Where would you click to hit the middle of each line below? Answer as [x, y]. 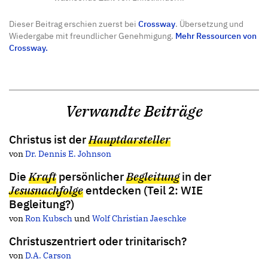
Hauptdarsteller [130, 139]
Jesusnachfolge [46, 190]
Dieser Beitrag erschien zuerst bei [74, 23]
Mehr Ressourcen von [216, 35]
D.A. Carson [48, 255]
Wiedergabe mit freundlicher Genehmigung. [92, 35]
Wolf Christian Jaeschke [139, 218]
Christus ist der [49, 139]
